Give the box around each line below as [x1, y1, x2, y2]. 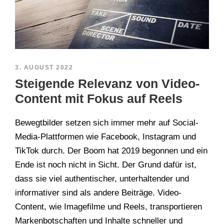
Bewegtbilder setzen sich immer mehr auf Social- [15, 118, 198, 128]
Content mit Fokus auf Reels [15, 91, 182, 106]
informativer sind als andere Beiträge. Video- [15, 188, 181, 198]
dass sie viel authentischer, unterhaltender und [15, 174, 189, 184]
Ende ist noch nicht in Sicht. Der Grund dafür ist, [15, 160, 196, 170]
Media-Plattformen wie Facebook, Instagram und [15, 132, 196, 142]
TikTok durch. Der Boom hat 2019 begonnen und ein [15, 146, 207, 156]
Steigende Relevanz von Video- [15, 76, 199, 91]
